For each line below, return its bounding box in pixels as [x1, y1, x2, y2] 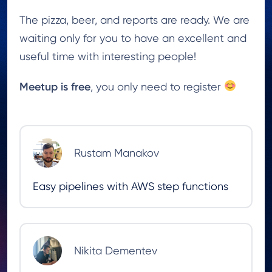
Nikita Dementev [74, 243, 157, 257]
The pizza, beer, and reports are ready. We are [19, 13, 250, 26]
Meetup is [19, 80, 68, 93]
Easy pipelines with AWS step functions [33, 179, 228, 192]
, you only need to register [90, 80, 224, 93]
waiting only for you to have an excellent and [19, 31, 246, 44]
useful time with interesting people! [19, 49, 196, 63]
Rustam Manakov [74, 146, 159, 159]
